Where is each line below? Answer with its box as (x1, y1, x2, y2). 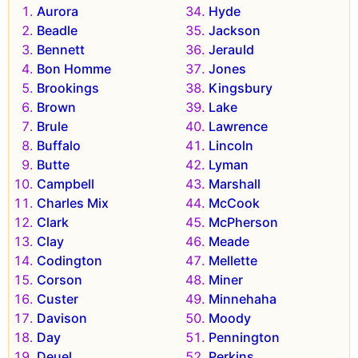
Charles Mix (37, 195, 109, 212)
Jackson (209, 22, 261, 39)
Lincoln (209, 137, 253, 154)
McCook (209, 195, 260, 212)
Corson (37, 272, 82, 288)
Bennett (37, 42, 85, 58)
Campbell (37, 176, 94, 193)
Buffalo (37, 137, 81, 154)
